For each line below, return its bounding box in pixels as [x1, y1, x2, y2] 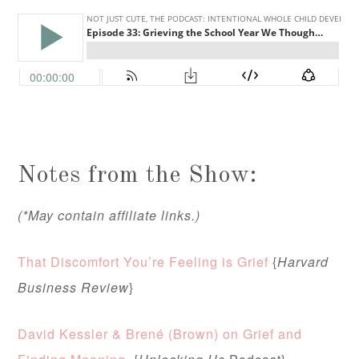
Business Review [18, 278, 130, 297]
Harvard [277, 252, 329, 272]
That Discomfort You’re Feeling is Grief [18, 252, 269, 272]
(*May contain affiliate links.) [18, 206, 201, 225]
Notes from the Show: [18, 163, 258, 188]
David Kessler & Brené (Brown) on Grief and [18, 325, 303, 344]
